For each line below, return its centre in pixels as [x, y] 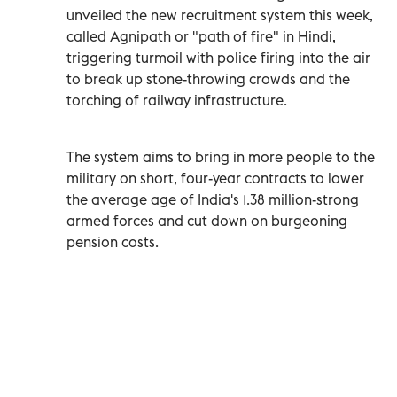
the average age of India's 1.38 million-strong [213, 199]
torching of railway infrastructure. [177, 100]
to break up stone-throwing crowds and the [208, 78]
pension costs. [113, 241]
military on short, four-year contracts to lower [215, 178]
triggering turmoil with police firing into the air [218, 57]
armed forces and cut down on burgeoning [207, 220]
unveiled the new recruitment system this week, [220, 15]
